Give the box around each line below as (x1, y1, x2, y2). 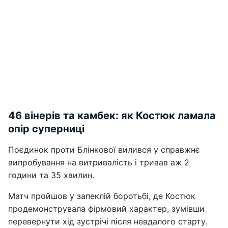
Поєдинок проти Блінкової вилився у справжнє (8, 145, 200, 155)
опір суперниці (8, 123, 84, 135)
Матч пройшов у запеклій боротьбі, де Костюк (8, 191, 195, 201)
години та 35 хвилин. (8, 170, 94, 180)
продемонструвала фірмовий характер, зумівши (8, 204, 205, 214)
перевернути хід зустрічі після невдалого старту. (8, 216, 207, 226)
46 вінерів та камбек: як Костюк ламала (8, 109, 216, 122)
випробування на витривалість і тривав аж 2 (8, 157, 189, 167)
